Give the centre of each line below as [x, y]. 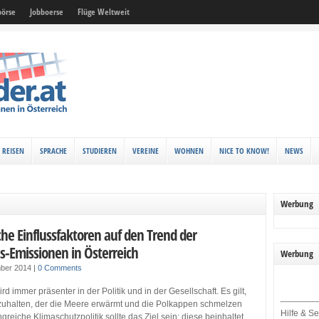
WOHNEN [189, 151]
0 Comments [60, 268]
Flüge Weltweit [104, 12]
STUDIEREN [100, 151]
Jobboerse [47, 12]
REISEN [13, 151]
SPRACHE [53, 151]
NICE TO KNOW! [244, 151]
